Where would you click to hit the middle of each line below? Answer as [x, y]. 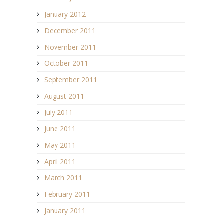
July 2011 [58, 112]
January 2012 [65, 14]
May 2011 [60, 145]
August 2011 [64, 96]
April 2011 [60, 161]
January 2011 [65, 210]
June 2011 [60, 128]
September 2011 [71, 79]
